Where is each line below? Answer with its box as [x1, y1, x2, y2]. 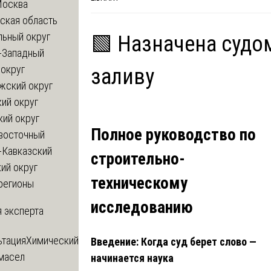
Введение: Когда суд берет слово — [91, 235, 256, 248]
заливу [91, 64, 154, 90]
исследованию [91, 198, 193, 218]
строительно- [91, 149, 185, 169]
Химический [26, 233, 79, 247]
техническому [91, 174, 188, 194]
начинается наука [91, 251, 174, 264]
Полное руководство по [91, 125, 256, 145]
